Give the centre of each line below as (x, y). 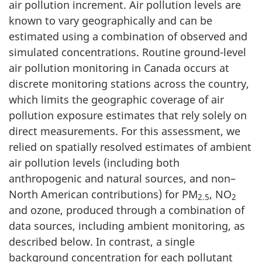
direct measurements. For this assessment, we (125, 131)
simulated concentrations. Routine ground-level (127, 52)
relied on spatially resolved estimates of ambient (130, 146)
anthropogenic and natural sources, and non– (122, 178)
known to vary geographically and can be (111, 20)
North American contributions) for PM (103, 194)
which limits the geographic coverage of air (116, 99)
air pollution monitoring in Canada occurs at (119, 68)
